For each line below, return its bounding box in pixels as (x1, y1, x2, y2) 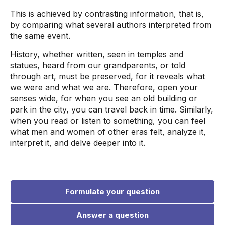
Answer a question (76, 210, 149, 220)
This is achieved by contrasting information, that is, (10, 9, 204, 19)
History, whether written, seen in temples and (10, 49, 183, 59)
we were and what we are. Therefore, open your (10, 82, 198, 92)
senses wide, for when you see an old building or (10, 93, 197, 103)
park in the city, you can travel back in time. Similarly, (10, 104, 213, 115)
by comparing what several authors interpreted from (10, 20, 211, 30)
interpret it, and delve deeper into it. (10, 138, 145, 148)
